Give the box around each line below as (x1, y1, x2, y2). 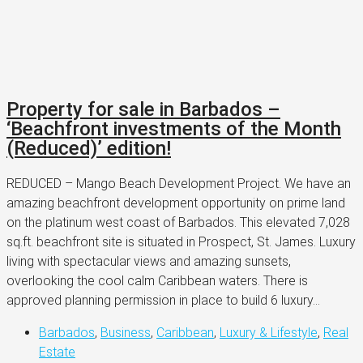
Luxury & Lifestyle (220, 324, 318, 340)
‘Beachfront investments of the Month (6, 117, 341, 140)
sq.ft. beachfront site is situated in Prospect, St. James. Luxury (6, 233, 356, 250)
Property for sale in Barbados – (6, 97, 280, 121)
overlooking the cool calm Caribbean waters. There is (6, 272, 308, 288)
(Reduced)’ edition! (6, 136, 171, 160)
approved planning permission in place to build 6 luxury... (6, 292, 320, 308)
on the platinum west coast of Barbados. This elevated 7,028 (6, 214, 350, 230)
